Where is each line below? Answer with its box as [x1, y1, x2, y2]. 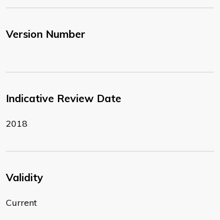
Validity [6, 171, 43, 184]
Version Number [6, 27, 85, 41]
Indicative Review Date [6, 92, 121, 105]
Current [6, 197, 37, 209]
